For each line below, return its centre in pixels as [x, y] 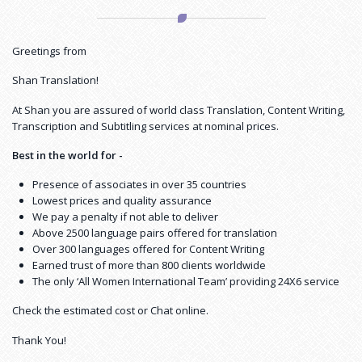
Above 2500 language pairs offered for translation [155, 233]
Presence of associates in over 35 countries [139, 185]
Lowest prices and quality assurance [122, 201]
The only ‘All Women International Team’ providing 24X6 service [186, 282]
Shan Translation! [55, 80]
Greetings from [49, 51]
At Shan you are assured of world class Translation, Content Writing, [179, 109]
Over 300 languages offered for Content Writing [148, 249]
